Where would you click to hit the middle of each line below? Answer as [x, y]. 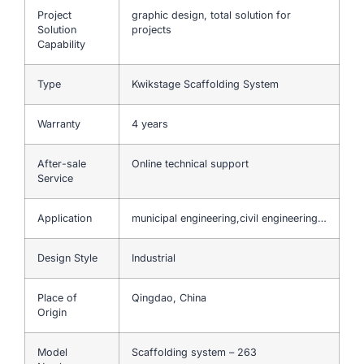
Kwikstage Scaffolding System [207, 84]
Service [55, 178]
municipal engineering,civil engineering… [229, 218]
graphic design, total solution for [211, 15]
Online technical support [190, 163]
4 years [150, 123]
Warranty [59, 123]
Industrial [154, 258]
